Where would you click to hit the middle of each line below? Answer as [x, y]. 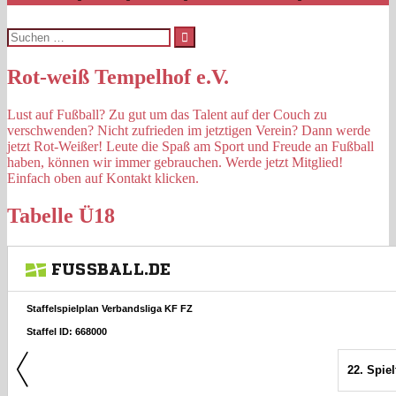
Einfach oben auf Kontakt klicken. [103, 178]
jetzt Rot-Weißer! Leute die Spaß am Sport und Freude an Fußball [190, 146]
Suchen [27, 33]
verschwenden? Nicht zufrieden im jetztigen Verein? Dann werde [189, 130]
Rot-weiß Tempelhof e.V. [118, 76]
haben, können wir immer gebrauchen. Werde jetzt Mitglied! [175, 162]
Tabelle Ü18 [61, 215]
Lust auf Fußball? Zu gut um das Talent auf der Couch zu [167, 114]
